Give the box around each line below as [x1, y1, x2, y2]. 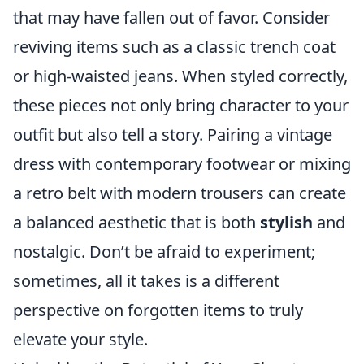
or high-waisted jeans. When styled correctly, [13, 65, 348, 87]
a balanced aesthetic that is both [13, 211, 260, 233]
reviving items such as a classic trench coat [13, 36, 336, 58]
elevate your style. [13, 328, 148, 350]
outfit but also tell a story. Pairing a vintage [13, 123, 332, 145]
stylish [260, 211, 313, 233]
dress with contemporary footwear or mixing [13, 153, 351, 175]
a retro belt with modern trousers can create [13, 182, 346, 204]
